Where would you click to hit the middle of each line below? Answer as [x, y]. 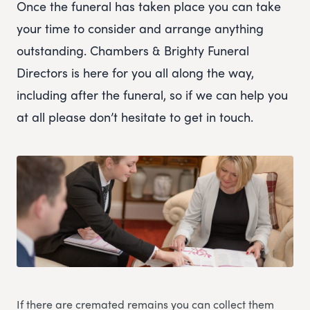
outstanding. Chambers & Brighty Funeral [133, 51]
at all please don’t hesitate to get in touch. [135, 117]
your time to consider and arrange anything [140, 28]
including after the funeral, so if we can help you [152, 95]
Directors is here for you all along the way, [135, 73]
